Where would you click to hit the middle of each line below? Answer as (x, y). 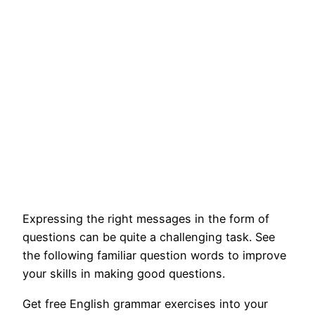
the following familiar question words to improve (154, 256)
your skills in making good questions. (124, 274)
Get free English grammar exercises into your (145, 303)
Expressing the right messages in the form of (146, 219)
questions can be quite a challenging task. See (149, 237)
